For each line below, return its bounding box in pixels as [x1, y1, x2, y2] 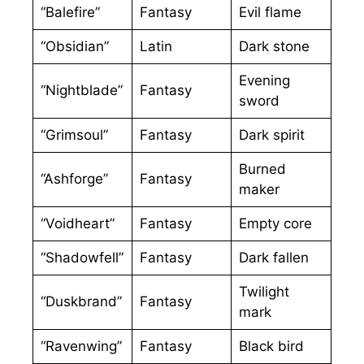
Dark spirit [238, 127, 305, 144]
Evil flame [238, 4, 301, 21]
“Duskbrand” [40, 293, 122, 310]
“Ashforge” [40, 171, 108, 188]
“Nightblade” [40, 82, 123, 99]
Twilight [238, 284, 289, 301]
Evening [238, 72, 290, 89]
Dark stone [238, 38, 310, 55]
